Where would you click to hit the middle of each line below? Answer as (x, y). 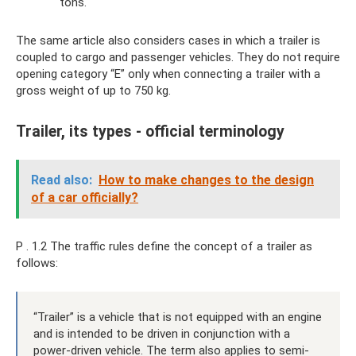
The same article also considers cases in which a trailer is (168, 41)
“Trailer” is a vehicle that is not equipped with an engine (178, 317)
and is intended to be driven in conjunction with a (162, 333)
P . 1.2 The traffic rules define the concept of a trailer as (164, 246)
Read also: (62, 180)
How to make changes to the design (206, 180)
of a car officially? (85, 197)
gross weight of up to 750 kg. (93, 91)
